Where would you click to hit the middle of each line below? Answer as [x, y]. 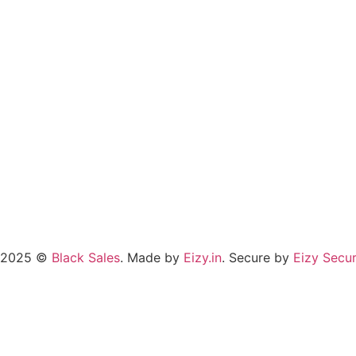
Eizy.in [203, 258]
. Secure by [257, 258]
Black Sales [86, 258]
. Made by [152, 258]
